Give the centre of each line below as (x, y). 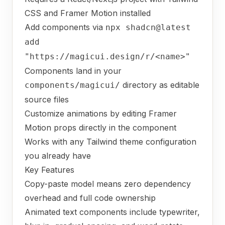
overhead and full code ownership (90, 198)
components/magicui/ (72, 85)
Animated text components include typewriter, (112, 212)
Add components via (65, 27)
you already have (58, 156)
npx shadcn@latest (148, 27)
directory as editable (160, 85)
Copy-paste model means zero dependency (108, 184)
